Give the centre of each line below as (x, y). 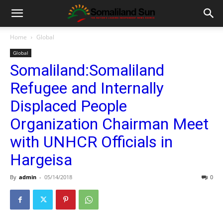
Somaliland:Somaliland (87, 70)
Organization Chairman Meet (109, 124)
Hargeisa (41, 160)
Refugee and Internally (87, 88)
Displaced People (68, 106)
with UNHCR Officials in (91, 142)
